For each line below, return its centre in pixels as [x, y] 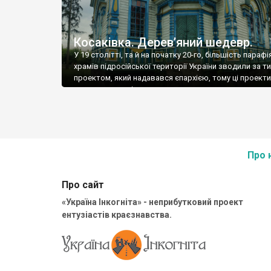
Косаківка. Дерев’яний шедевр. [163, 43]
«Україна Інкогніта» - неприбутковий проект [152, 202]
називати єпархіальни [114, 90]
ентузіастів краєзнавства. [117, 215]
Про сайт [83, 185]
